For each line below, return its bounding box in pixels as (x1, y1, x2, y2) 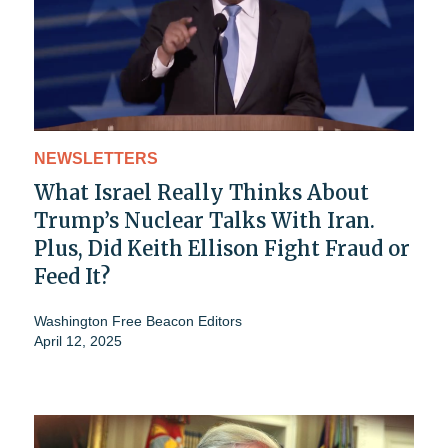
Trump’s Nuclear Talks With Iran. (34, 207, 375, 233)
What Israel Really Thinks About (34, 179, 369, 205)
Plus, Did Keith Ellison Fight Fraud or (34, 235, 410, 261)
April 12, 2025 (34, 332, 122, 349)
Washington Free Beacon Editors (34, 312, 242, 329)
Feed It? (34, 263, 110, 289)
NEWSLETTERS (34, 149, 158, 167)
